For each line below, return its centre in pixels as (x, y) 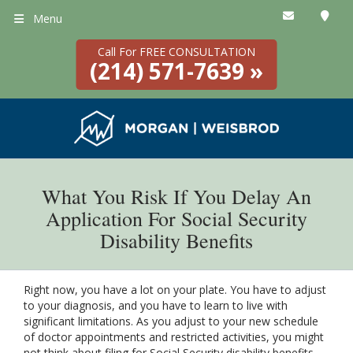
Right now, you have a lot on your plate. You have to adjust (175, 290)
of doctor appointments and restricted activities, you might (174, 337)
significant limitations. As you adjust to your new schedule (171, 321)
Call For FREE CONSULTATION (176, 52)
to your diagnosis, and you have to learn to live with (156, 306)
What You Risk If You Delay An (176, 197)
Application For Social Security (176, 219)
